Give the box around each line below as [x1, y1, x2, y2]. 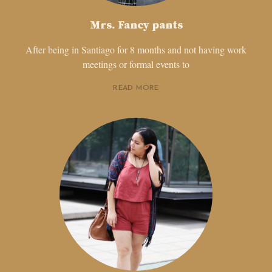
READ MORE [113, 84, 159, 92]
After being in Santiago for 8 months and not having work [25, 43, 246, 56]
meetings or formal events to [83, 58, 189, 71]
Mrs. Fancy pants [89, 18, 183, 33]
